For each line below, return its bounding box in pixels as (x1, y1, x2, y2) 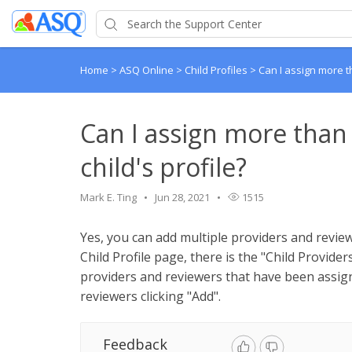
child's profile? (80, 150, 247, 184)
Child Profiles (185, 63, 250, 77)
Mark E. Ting (80, 190, 137, 204)
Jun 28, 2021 (155, 190, 210, 204)
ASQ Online (119, 63, 176, 77)
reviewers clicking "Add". (80, 288, 221, 305)
